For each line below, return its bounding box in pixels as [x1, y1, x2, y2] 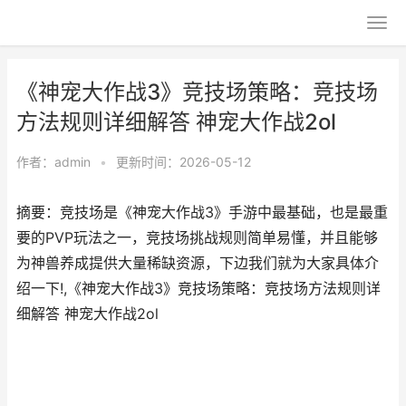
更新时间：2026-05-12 [116, 154, 251, 169]
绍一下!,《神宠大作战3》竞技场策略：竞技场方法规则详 [16, 280, 381, 297]
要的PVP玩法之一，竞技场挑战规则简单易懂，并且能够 [16, 229, 378, 246]
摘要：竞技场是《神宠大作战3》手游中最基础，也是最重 [16, 204, 388, 221]
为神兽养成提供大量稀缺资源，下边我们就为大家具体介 [16, 255, 379, 272]
